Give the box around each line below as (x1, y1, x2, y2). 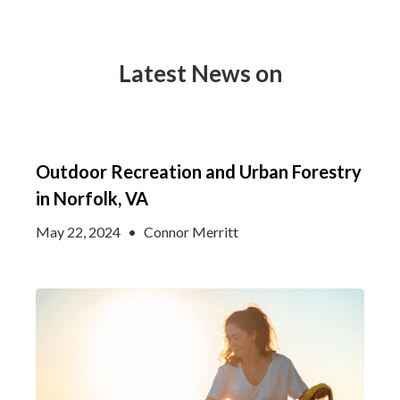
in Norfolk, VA (36, 187, 148, 209)
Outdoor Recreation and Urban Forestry (36, 161, 362, 182)
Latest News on (118, 59, 282, 87)
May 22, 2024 (36, 223, 123, 240)
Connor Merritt (144, 223, 238, 240)
